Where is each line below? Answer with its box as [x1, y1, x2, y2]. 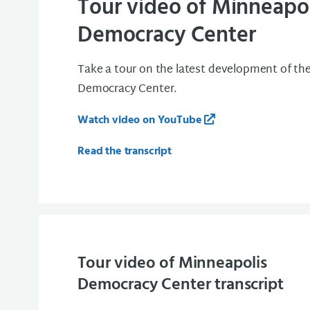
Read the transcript [77, 142, 172, 161]
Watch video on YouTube [77, 111, 202, 129]
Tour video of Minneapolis [77, 250, 267, 277]
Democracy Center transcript [77, 272, 284, 298]
